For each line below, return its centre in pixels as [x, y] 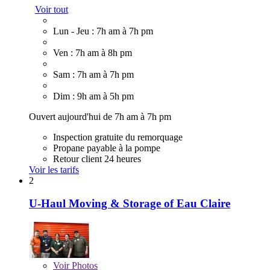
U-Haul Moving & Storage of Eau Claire [130, 204]
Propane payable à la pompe [107, 148]
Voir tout [52, 9]
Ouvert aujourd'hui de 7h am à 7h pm [100, 116]
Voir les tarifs [54, 169]
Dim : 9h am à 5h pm [93, 96]
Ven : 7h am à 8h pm [93, 52]
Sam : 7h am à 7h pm [93, 74]
